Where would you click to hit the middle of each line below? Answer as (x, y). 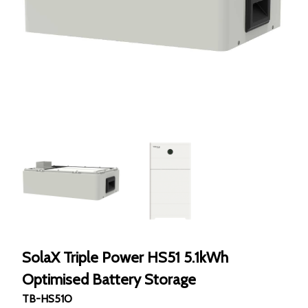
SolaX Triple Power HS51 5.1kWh (125, 257)
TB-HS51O (47, 299)
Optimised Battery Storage (109, 279)
